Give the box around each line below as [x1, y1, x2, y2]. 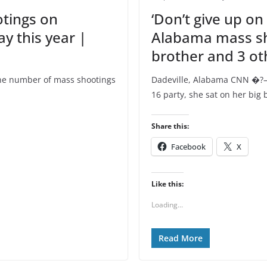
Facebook [171, 141, 206, 152]
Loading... [151, 200, 183, 210]
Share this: [151, 121, 189, 131]
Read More [159, 232, 203, 244]
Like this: [151, 179, 184, 189]
